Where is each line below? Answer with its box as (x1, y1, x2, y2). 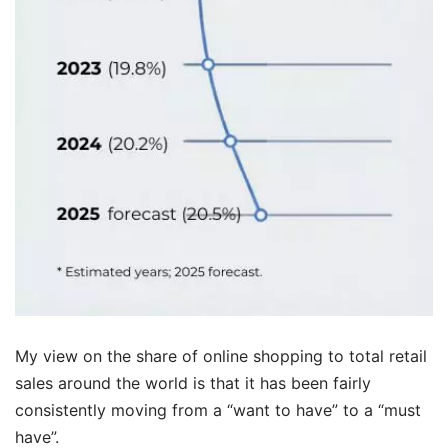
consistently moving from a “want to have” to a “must (15, 400, 421, 421)
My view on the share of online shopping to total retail (15, 346, 427, 367)
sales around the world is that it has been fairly (15, 373, 371, 394)
